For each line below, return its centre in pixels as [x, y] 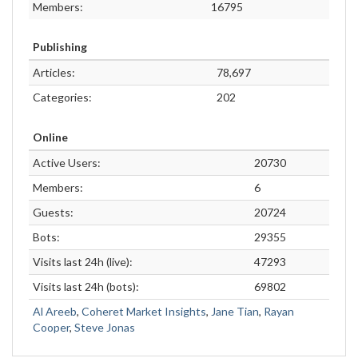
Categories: [62, 97]
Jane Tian [235, 311]
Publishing [60, 47]
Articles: [54, 72]
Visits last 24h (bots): [86, 286]
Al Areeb [55, 311]
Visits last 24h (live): [83, 262]
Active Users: [67, 163]
